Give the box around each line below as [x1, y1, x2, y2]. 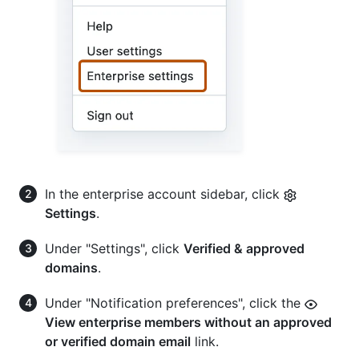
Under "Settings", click [45, 240, 184, 256]
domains [45, 259, 98, 276]
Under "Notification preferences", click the [45, 294, 305, 311]
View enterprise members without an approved [45, 313, 332, 330]
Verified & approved [184, 240, 305, 256]
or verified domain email [45, 333, 191, 349]
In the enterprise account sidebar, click [45, 185, 284, 202]
